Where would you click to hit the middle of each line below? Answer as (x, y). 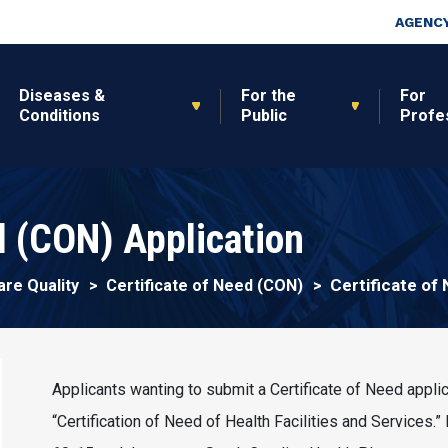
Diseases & (61, 95)
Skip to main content (293, 14)
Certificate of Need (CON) (204, 285)
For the (268, 95)
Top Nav (410, 15)
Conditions (59, 115)
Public (263, 115)
